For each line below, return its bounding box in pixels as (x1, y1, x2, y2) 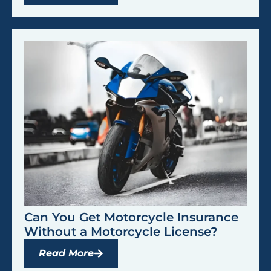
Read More (39, 247, 94, 259)
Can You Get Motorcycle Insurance (24, 209, 238, 224)
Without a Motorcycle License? (24, 224, 218, 239)
